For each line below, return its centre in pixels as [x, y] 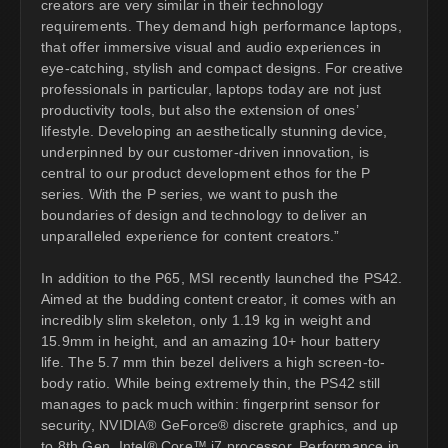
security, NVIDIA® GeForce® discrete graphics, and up [219, 424]
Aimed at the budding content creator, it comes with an [219, 298]
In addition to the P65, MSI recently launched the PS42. [222, 277]
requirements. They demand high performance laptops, [221, 25]
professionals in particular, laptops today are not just [211, 88]
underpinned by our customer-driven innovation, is [205, 151]
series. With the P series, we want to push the [190, 193]
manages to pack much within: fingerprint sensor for [210, 403]
